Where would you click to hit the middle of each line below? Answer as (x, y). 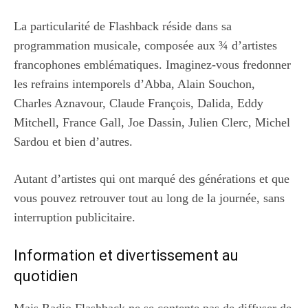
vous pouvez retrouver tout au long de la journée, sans (149, 198)
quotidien (46, 276)
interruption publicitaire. (75, 217)
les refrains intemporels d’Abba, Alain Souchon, (134, 84)
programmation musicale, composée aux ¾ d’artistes (145, 45)
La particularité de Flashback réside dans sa (123, 26)
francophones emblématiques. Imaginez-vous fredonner (152, 64)
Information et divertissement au (126, 255)
